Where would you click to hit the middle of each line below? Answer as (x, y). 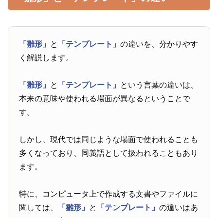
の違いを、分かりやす (159, 44)
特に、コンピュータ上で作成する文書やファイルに (109, 194)
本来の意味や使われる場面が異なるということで (105, 99)
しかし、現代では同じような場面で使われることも (109, 140)
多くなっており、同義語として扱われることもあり (109, 153)
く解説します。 (46, 58)
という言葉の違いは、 (159, 85)
